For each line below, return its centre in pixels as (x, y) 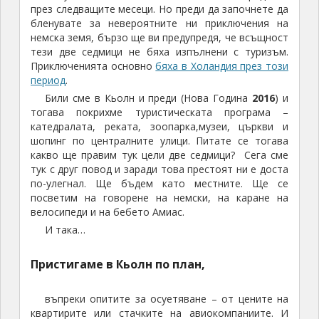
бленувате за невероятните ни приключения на (159, 23)
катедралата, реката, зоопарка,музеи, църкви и (159, 127)
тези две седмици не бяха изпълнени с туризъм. (159, 52)
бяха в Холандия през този (222, 66)
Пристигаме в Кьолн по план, (117, 265)
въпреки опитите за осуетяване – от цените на (167, 299)
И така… (65, 230)
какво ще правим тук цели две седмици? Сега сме (159, 155)
